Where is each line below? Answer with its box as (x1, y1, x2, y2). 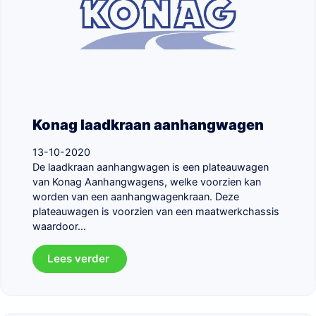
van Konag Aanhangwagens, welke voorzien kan (32, 175, 261, 188)
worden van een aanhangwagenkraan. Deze (32, 190, 239, 202)
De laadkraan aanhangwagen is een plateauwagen (32, 160, 269, 173)
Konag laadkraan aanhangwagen (32, 116, 264, 133)
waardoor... (32, 219, 86, 232)
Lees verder (47, 251, 112, 265)
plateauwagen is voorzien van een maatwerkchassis (32, 205, 279, 217)
